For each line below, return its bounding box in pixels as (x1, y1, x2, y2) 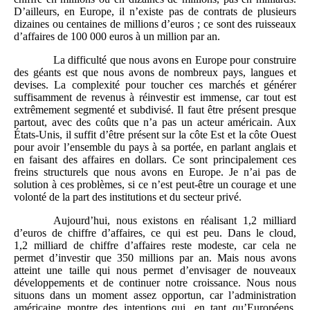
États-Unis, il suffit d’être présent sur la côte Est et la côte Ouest (14, 129, 296, 141)
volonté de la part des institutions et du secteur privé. (14, 191, 241, 203)
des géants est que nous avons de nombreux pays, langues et (14, 66, 296, 79)
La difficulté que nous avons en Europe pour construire (53, 54, 296, 66)
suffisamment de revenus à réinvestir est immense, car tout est (14, 91, 296, 104)
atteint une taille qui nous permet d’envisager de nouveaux (14, 264, 296, 277)
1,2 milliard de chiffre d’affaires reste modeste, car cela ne (14, 239, 296, 252)
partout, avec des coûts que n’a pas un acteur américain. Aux (14, 116, 296, 129)
